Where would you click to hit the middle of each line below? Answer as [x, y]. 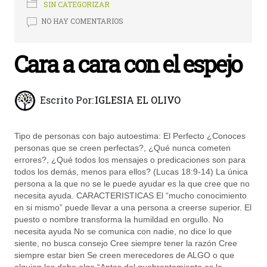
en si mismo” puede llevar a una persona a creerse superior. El [133, 208]
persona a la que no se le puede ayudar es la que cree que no [132, 184]
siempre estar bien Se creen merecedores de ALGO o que [125, 255]
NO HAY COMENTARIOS [83, 21]
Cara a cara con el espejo [128, 64]
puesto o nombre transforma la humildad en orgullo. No [119, 220]
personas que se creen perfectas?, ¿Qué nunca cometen [123, 148]
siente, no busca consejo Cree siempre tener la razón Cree [126, 243]
